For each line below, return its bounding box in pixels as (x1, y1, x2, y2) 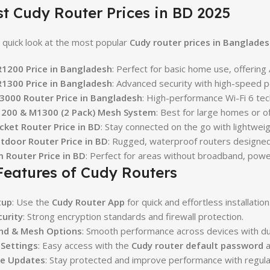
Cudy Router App (51, 195, 125, 208)
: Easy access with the (37, 239, 131, 251)
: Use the (11, 195, 52, 208)
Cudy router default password (131, 239, 263, 251)
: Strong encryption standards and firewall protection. (22, 210, 243, 222)
